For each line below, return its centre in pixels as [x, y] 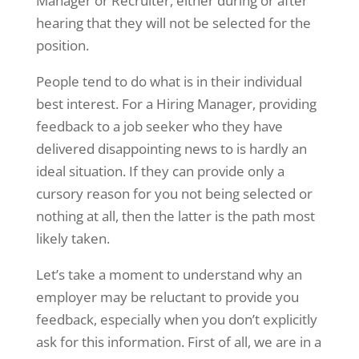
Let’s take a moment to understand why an [169, 274]
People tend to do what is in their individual [169, 81]
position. [62, 45]
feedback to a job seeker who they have [159, 126]
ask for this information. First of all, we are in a [178, 342]
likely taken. [73, 238]
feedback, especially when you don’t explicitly [176, 319]
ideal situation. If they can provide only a [160, 171]
